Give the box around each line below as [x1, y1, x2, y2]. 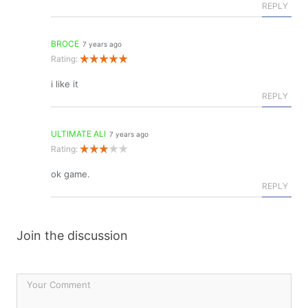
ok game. [51, 168, 90, 179]
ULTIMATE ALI [51, 129, 106, 139]
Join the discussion [16, 228, 128, 243]
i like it [51, 78, 78, 89]
